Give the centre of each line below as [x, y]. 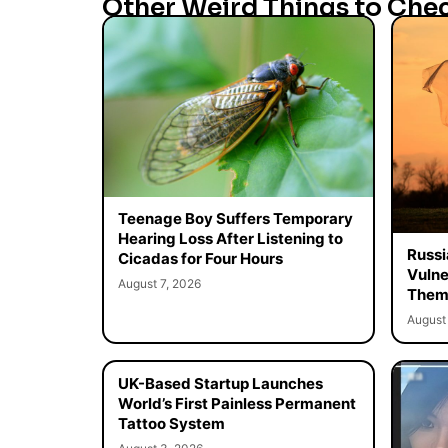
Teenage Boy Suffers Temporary [235, 218]
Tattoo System [171, 423]
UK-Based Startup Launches [220, 383]
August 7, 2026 [159, 283]
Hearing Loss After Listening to [230, 238]
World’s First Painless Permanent [236, 403]
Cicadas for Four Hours [200, 258]
